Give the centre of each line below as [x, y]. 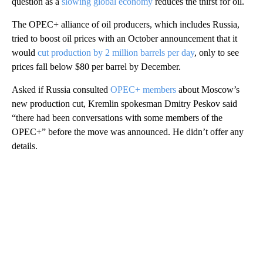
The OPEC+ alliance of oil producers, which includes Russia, [126, 24]
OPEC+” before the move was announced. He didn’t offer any [128, 131]
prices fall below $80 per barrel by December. [96, 66]
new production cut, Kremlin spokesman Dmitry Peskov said [124, 103]
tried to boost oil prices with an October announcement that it [124, 38]
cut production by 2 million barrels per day [116, 52]
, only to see [217, 52]
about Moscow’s [208, 89]
